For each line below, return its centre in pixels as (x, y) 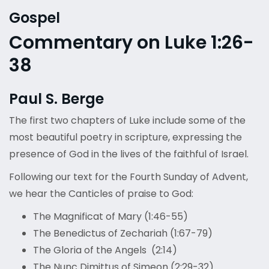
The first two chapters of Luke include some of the (127, 121)
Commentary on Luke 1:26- (131, 43)
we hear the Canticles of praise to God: (101, 194)
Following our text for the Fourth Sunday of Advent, (128, 177)
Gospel (35, 18)
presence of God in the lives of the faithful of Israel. (129, 154)
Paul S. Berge (56, 99)
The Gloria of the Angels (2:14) (105, 250)
